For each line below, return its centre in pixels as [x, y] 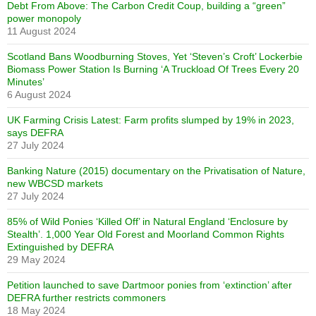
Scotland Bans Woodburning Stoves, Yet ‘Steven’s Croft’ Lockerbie [155, 56]
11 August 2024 [42, 31]
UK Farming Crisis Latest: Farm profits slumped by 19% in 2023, [151, 120]
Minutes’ [26, 82]
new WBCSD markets [55, 183]
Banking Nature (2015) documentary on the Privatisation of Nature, [156, 171]
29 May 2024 [36, 260]
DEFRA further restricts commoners [86, 298]
